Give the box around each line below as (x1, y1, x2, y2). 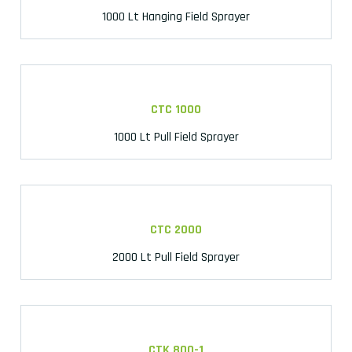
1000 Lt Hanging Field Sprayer (102, 8, 250, 25)
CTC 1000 (151, 101, 201, 118)
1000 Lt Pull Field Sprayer (113, 128, 239, 145)
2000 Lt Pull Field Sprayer (112, 248, 240, 266)
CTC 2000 (150, 221, 202, 238)
